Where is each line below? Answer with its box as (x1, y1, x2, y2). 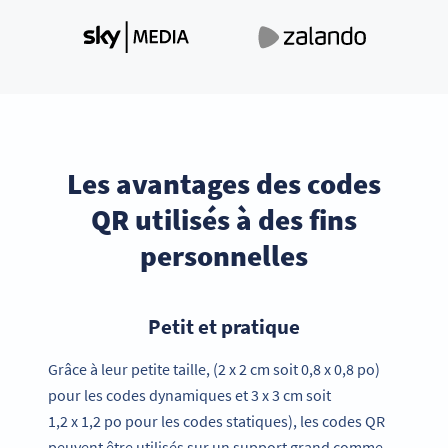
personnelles (140, 236, 308, 274)
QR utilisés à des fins (91, 200, 357, 238)
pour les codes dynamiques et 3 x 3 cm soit (48, 385, 331, 406)
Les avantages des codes (67, 164, 381, 202)
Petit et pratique (148, 312, 300, 340)
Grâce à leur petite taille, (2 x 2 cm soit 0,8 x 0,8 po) (48, 359, 380, 380)
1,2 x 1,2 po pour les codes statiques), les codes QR (48, 411, 385, 432)
